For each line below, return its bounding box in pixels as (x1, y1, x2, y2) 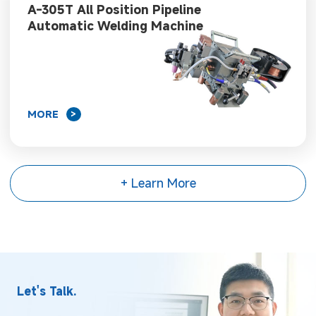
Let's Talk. (16, 283, 76, 299)
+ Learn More (120, 174, 196, 191)
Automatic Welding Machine (27, 17, 203, 34)
